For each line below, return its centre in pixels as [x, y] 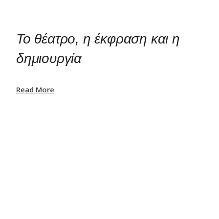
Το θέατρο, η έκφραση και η [98, 39]
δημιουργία [49, 58]
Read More [35, 89]
